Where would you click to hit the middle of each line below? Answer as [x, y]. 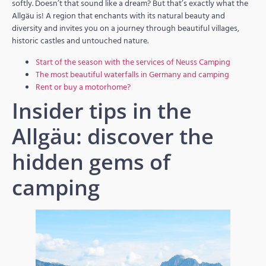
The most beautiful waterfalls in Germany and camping [132, 74]
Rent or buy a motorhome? [83, 87]
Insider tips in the [102, 110]
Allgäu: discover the [113, 136]
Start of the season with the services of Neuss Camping [133, 62]
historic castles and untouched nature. [80, 41]
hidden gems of [91, 161]
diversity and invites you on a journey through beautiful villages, [126, 28]
